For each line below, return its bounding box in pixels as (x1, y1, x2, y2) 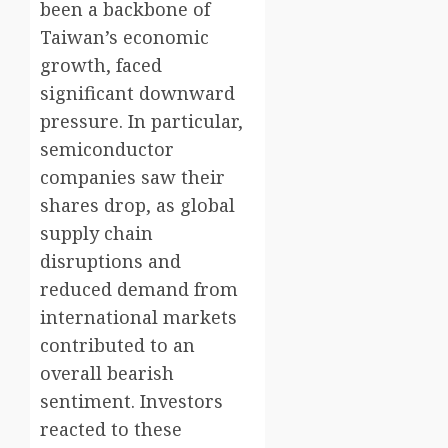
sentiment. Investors (40, 389, 223, 414)
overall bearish (40, 361, 174, 386)
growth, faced (40, 53, 162, 78)
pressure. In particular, (40, 109, 243, 134)
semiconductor (40, 137, 174, 162)
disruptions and (40, 249, 181, 274)
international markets (40, 305, 237, 330)
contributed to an (40, 333, 195, 358)
